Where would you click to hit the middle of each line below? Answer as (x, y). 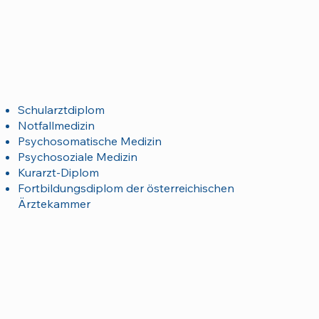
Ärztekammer (54, 203)
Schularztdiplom (61, 109)
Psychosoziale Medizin (77, 156)
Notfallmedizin (56, 125)
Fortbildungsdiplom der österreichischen (126, 188)
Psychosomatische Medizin (89, 141)
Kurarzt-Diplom (58, 172)
